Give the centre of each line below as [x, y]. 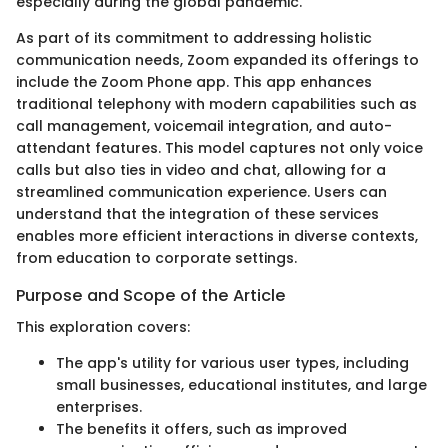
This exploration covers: [103, 327]
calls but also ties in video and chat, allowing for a [201, 170]
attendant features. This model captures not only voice [219, 148]
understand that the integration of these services [197, 214]
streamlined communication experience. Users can [201, 192]
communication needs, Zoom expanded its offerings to [217, 60]
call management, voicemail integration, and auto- [204, 126]
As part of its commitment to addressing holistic [194, 38]
